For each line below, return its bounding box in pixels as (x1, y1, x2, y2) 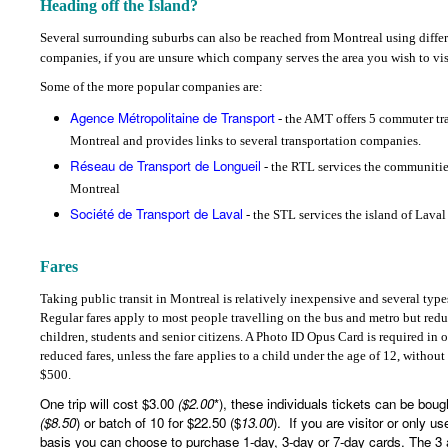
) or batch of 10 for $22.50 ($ (76, 413, 241, 433)
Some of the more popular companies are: (40, 79, 263, 95)
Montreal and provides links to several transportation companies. (70, 133, 421, 152)
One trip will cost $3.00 (40, 394, 178, 414)
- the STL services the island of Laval (243, 207, 446, 223)
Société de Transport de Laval (70, 204, 243, 224)
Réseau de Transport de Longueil (70, 156, 261, 176)
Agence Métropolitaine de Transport (70, 108, 275, 128)
